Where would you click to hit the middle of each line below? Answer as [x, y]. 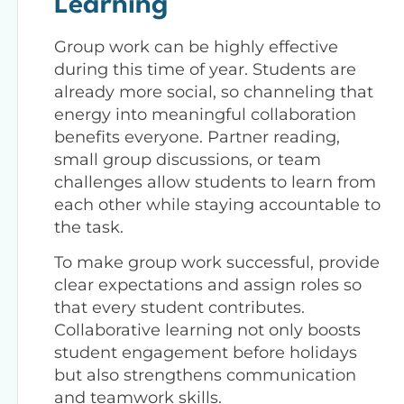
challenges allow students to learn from [215, 182]
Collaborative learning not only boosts [207, 330]
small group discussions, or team [188, 159]
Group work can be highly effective [196, 46]
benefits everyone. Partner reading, [197, 137]
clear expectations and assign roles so [208, 285]
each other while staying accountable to [217, 204]
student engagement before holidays [206, 352]
